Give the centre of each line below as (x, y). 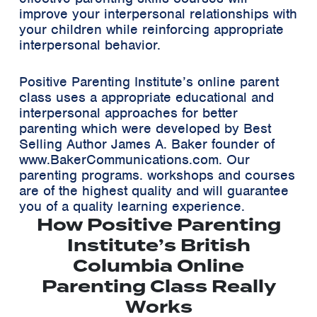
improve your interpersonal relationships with (158, 13)
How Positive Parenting (158, 225)
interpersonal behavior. (90, 45)
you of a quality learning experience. (132, 206)
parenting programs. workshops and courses (157, 175)
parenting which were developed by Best (145, 128)
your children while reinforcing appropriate (151, 29)
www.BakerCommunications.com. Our (134, 159)
